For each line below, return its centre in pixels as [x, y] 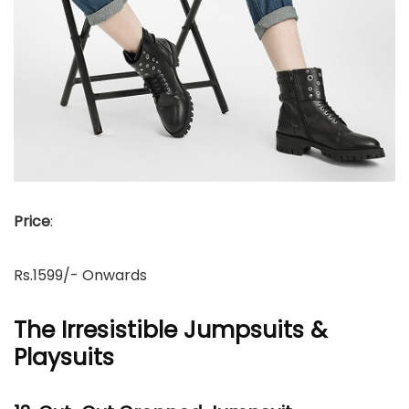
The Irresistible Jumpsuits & [170, 330]
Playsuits [64, 357]
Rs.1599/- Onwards [80, 275]
